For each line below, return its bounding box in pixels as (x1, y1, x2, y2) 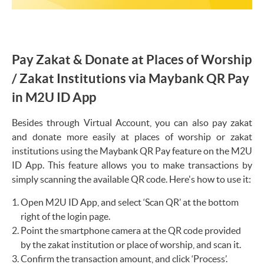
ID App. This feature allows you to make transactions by (12, 160, 252, 171)
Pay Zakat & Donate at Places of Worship (12, 52, 252, 67)
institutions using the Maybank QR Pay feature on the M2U (12, 146, 252, 157)
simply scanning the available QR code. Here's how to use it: (12, 174, 251, 185)
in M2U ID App (12, 90, 96, 105)
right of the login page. (21, 211, 110, 222)
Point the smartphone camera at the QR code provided (21, 225, 241, 236)
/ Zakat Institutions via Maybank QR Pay (12, 71, 249, 86)
